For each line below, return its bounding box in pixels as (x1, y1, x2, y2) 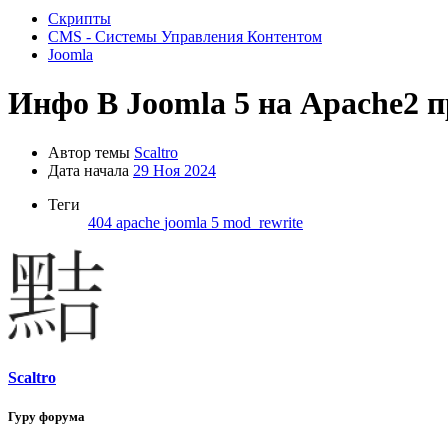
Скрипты (48, 10, 111, 27)
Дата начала (48, 161, 129, 179)
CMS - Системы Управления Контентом (48, 28, 322, 45)
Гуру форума (8, 409, 85, 425)
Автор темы (48, 143, 130, 161)
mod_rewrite (223, 213, 303, 231)
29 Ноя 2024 (133, 161, 216, 179)
